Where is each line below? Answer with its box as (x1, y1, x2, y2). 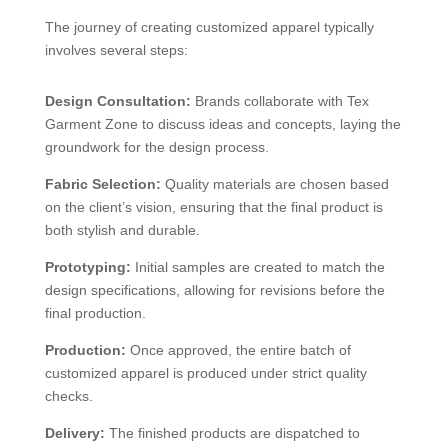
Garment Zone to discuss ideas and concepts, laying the (44, 116, 401, 132)
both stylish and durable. (44, 222, 200, 238)
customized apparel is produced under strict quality (44, 365, 367, 381)
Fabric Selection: (44, 176, 161, 192)
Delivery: (44, 425, 105, 441)
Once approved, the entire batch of (125, 342, 351, 358)
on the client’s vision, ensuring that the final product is (44, 199, 383, 215)
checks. (44, 388, 93, 404)
